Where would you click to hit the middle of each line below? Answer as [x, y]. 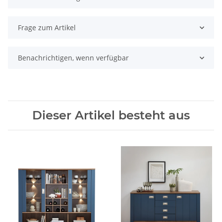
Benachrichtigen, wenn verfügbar [73, 58]
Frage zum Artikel [47, 28]
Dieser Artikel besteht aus [111, 115]
